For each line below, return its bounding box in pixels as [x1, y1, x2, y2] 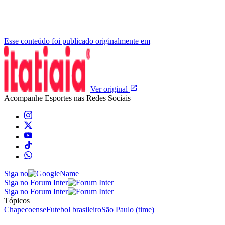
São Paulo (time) [101, 205, 154, 214]
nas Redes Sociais [72, 93, 131, 102]
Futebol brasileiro [46, 205, 101, 214]
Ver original [90, 84, 130, 93]
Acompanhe [4, 93, 45, 102]
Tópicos [4, 196, 30, 205]
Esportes [45, 93, 72, 102]
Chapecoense [4, 205, 46, 214]
